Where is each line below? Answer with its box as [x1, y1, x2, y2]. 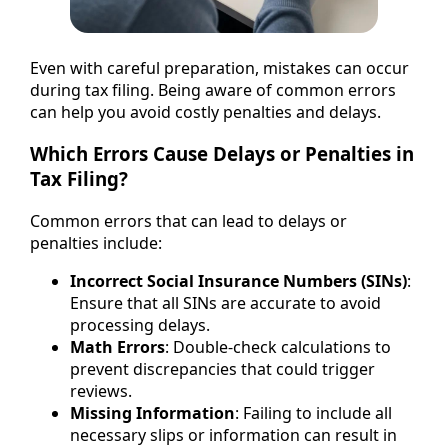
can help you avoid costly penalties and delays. [30, 100, 381, 123]
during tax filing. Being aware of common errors [30, 78, 396, 101]
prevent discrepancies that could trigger [70, 358, 375, 381]
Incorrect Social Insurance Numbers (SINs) [70, 270, 407, 293]
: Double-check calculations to [165, 336, 391, 359]
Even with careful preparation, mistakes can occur [30, 56, 409, 79]
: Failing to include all [235, 402, 392, 425]
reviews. [70, 380, 132, 403]
